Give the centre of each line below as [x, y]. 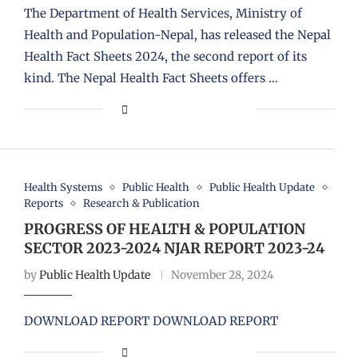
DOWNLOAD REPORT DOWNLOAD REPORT [151, 321]
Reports [43, 203]
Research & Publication [141, 203]
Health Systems [63, 187]
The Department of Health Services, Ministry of [163, 13]
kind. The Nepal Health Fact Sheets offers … [151, 78]
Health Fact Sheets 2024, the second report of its [165, 56]
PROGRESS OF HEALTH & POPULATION [164, 229]
